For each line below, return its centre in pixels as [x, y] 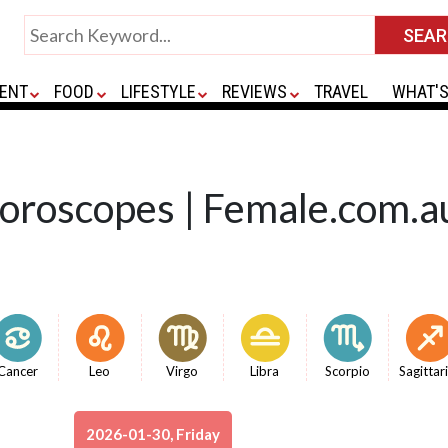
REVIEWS [255, 91]
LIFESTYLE [158, 91]
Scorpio [347, 371]
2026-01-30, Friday [153, 434]
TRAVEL [340, 91]
